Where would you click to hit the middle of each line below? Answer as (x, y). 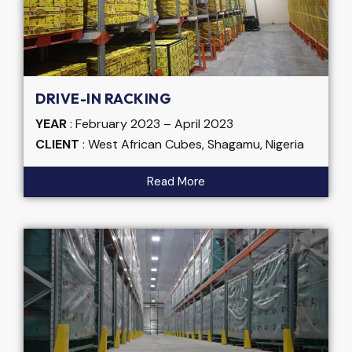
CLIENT (57, 145)
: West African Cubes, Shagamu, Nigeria (192, 145)
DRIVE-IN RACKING (103, 99)
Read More (176, 182)
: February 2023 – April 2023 (150, 124)
